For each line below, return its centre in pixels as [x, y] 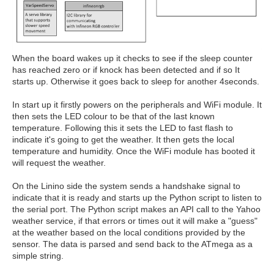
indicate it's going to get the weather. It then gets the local [123, 139]
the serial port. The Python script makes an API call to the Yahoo [136, 209]
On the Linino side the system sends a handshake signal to [126, 186]
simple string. [38, 255]
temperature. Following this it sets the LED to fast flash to [123, 128]
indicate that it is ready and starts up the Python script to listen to [137, 197]
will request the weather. [59, 162]
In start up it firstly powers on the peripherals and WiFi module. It [137, 104]
